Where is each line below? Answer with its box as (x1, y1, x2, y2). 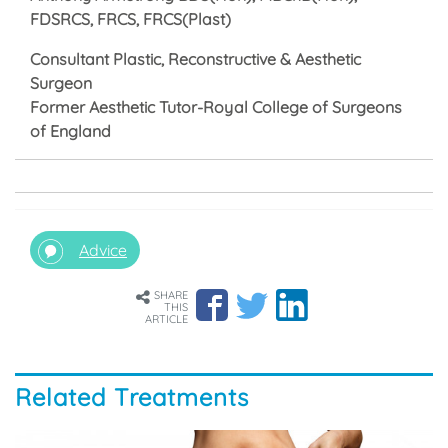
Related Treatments (15, 382, 249, 413)
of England (30, 121, 111, 142)
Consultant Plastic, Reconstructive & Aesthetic (30, 49, 361, 70)
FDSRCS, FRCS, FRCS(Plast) (30, 9, 231, 30)
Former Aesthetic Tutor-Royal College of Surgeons (30, 97, 402, 118)
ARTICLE (145, 312, 188, 327)
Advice (79, 240, 127, 261)
